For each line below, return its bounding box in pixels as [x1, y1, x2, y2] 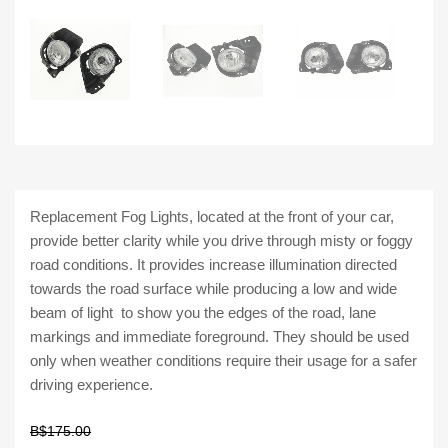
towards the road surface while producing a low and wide [30, 280, 397, 298]
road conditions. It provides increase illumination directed [30, 256, 397, 274]
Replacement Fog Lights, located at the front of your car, [30, 208, 394, 226]
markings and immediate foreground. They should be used [30, 328, 409, 346]
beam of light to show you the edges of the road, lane [30, 304, 376, 322]
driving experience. [30, 376, 153, 394]
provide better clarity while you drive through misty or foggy [30, 232, 413, 250]
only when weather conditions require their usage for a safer [30, 352, 417, 370]
